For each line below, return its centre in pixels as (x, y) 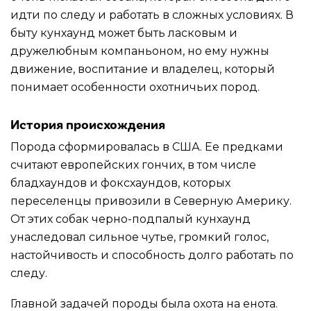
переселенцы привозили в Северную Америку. (151, 201)
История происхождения (88, 123)
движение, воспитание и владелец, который (143, 69)
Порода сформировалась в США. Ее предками (147, 147)
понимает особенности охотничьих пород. (135, 87)
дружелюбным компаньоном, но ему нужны (140, 51)
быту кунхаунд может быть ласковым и (124, 33)
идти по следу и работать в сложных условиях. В (152, 15)
